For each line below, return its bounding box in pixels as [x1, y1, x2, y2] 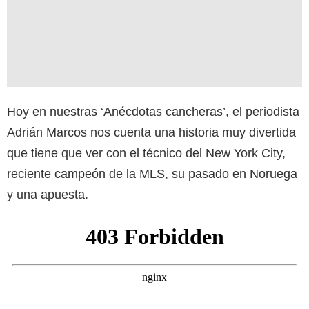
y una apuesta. [7, 187, 88, 201]
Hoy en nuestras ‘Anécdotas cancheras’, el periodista [7, 104, 299, 119]
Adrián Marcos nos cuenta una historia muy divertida [7, 125, 296, 139]
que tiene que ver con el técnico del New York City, [7, 146, 286, 160]
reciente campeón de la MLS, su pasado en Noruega [7, 166, 297, 181]
